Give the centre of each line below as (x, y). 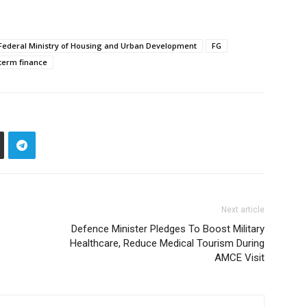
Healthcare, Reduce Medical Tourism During (167, 244)
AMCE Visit (240, 258)
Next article (243, 210)
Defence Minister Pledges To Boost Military (168, 229)
